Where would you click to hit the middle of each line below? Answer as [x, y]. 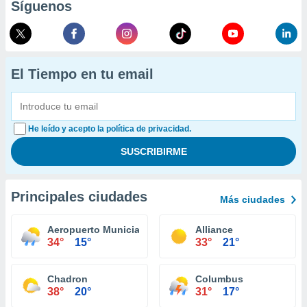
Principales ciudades [79, 197]
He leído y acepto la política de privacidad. [110, 129]
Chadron [67, 279]
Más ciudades [253, 199]
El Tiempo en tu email [82, 74]
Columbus [219, 279]
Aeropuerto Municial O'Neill [111, 230]
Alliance [214, 230]
